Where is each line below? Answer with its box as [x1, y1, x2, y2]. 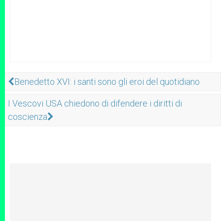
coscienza [8, 111, 47, 122]
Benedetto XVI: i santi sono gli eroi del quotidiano [14, 76, 200, 87]
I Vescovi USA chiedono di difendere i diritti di [8, 98, 182, 109]
